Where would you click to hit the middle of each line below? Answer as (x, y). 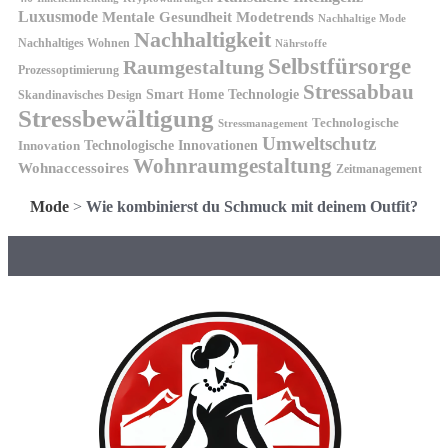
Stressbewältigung (116, 118)
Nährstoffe (301, 43)
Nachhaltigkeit (202, 39)
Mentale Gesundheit (167, 16)
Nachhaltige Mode (362, 17)
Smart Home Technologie (222, 94)
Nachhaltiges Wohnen (74, 42)
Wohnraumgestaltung (232, 165)
